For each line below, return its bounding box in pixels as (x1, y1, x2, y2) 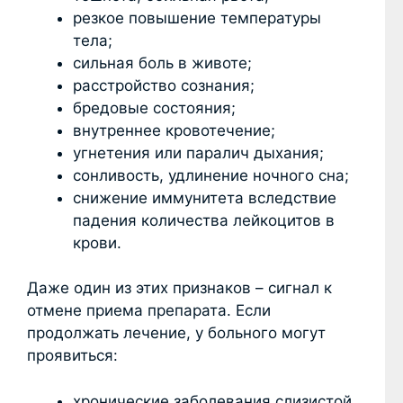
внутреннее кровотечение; (73, 121, 275, 139)
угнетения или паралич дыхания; (73, 143, 324, 162)
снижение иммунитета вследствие (73, 188, 336, 207)
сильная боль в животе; (73, 53, 252, 72)
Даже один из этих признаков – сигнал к (27, 279, 332, 298)
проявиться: (27, 346, 118, 365)
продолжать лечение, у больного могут (27, 324, 326, 343)
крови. (73, 233, 121, 252)
